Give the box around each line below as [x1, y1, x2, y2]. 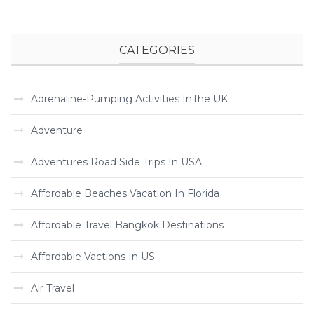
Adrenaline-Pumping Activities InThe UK [31, 93, 228, 105]
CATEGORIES [119, 43, 195, 57]
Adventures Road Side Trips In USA [31, 156, 202, 168]
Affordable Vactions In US [31, 250, 155, 263]
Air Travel [31, 282, 74, 294]
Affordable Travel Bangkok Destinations [31, 219, 224, 231]
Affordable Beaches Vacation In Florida [31, 187, 219, 200]
